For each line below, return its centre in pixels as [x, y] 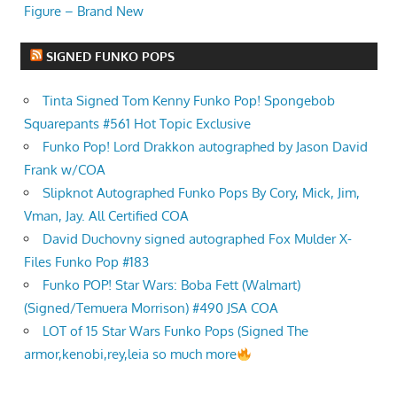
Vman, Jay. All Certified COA [106, 216]
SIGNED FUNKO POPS [110, 57]
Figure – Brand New [84, 11]
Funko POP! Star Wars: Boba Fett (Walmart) [171, 285]
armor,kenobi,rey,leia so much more [130, 354]
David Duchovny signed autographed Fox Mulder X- [197, 239]
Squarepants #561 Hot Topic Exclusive [137, 124]
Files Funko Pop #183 [86, 262]
